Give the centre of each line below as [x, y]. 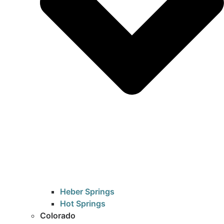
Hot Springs [83, 204]
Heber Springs [87, 192]
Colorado [58, 216]
